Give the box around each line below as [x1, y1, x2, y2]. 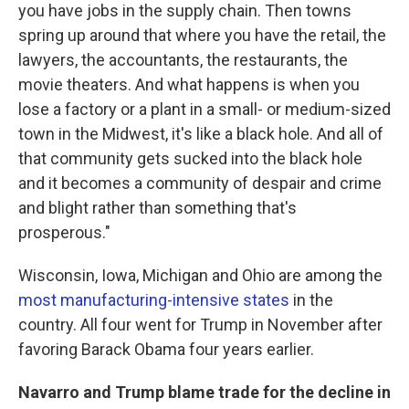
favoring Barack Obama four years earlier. [18, 340, 314, 359]
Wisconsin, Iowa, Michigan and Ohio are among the [18, 266, 383, 285]
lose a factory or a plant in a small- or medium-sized [18, 100, 391, 119]
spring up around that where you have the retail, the [18, 26, 386, 45]
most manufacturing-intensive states [18, 290, 289, 309]
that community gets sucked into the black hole [18, 149, 362, 168]
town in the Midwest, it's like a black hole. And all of [18, 124, 383, 143]
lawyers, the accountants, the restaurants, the [18, 50, 348, 69]
